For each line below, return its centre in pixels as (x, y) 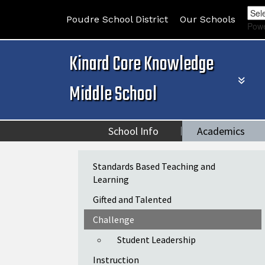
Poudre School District (117, 19)
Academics (221, 131)
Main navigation (123, 162)
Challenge (114, 219)
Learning (111, 179)
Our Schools (208, 19)
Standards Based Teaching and (154, 166)
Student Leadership (156, 240)
